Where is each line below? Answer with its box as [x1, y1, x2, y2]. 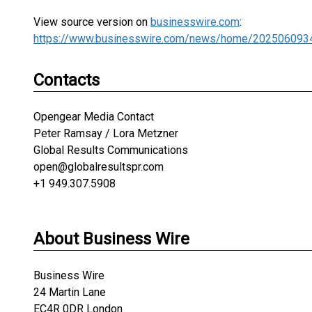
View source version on [33, 15, 150, 29]
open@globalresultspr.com [33, 160, 164, 173]
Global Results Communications [33, 143, 188, 157]
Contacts [33, 70, 100, 90]
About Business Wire [33, 229, 189, 249]
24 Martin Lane [33, 286, 106, 299]
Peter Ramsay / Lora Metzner [33, 127, 178, 140]
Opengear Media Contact [33, 110, 154, 123]
